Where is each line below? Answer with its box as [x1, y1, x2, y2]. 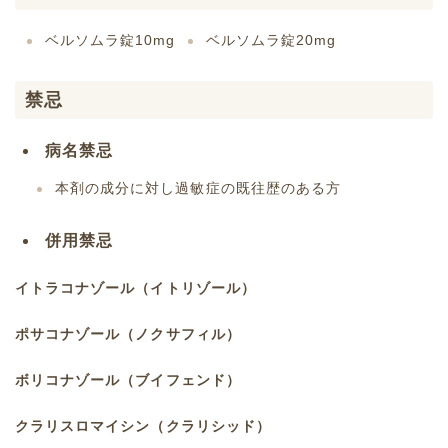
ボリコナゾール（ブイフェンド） [15, 371, 241, 388]
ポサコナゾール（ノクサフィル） [15, 325, 241, 342]
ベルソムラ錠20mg [205, 31, 336, 48]
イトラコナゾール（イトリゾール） [15, 279, 256, 296]
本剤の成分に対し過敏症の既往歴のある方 [55, 179, 341, 196]
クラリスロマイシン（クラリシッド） [15, 417, 271, 434]
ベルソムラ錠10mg [45, 31, 176, 48]
